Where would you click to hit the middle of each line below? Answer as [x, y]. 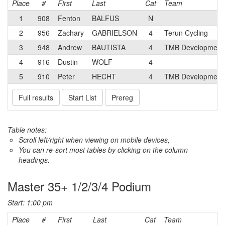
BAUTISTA [109, 47]
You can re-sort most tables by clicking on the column [103, 150]
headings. [34, 160]
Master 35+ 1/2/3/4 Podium [79, 186]
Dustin [68, 62]
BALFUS [105, 18]
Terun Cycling [186, 33]
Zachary [71, 33]
